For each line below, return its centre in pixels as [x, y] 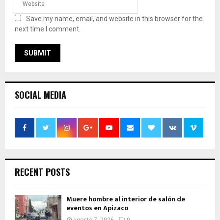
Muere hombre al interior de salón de [126, 199]
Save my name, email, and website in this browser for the [114, 19]
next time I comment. [48, 29]
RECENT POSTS [42, 172]
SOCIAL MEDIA [41, 95]
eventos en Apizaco [97, 208]
